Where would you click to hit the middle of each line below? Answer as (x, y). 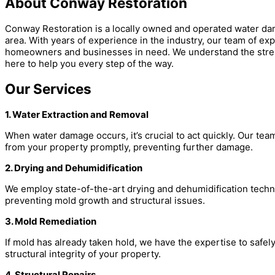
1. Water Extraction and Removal (77, 114)
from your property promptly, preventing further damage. (129, 147)
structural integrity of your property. (83, 254)
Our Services (48, 89)
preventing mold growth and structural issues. (105, 200)
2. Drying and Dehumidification (74, 168)
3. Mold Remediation (51, 221)
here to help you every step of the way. (89, 63)
